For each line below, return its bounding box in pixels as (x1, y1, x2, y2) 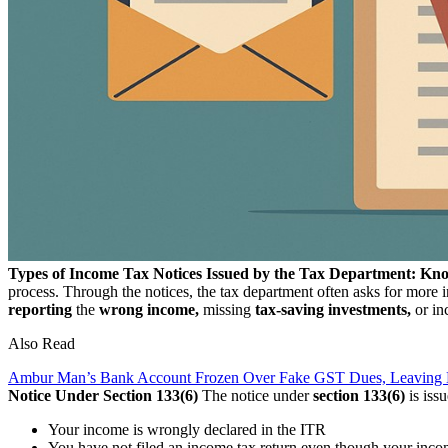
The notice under (198, 386, 313, 404)
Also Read (8, 334, 75, 352)
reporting (8, 300, 72, 318)
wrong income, (99, 300, 199, 318)
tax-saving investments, (255, 300, 411, 318)
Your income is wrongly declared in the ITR (48, 420, 326, 438)
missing (199, 300, 255, 318)
